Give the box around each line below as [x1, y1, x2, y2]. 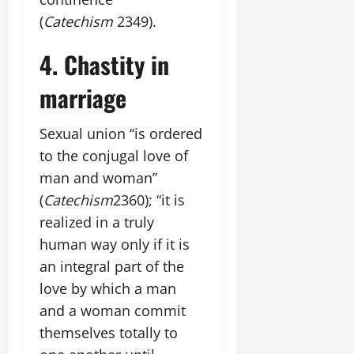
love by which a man [40, 279, 176, 298]
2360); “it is [113, 190, 185, 209]
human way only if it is [40, 235, 190, 254]
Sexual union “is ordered [40, 124, 202, 143]
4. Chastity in [40, 47, 169, 82]
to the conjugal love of [40, 146, 188, 165]
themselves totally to [40, 323, 178, 342]
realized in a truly [40, 213, 154, 232]
